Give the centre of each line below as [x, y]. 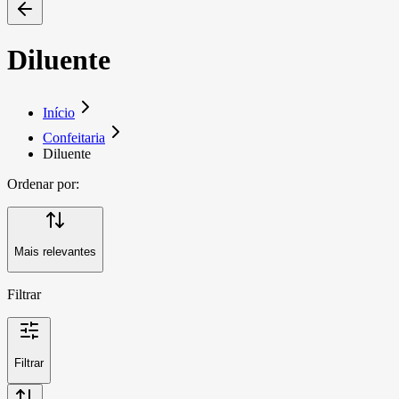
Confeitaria [74, 137]
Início [59, 112]
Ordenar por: [43, 183]
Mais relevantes [55, 251]
